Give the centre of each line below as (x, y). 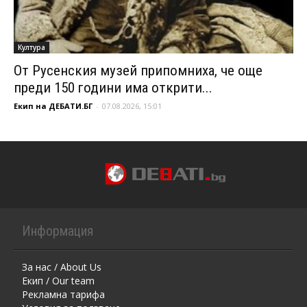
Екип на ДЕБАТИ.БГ (53, 106)
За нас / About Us (62, 267)
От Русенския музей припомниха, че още (138, 70)
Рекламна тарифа (63, 294)
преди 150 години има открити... (113, 87)
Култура (32, 47)
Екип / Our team (58, 280)
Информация (58, 231)
